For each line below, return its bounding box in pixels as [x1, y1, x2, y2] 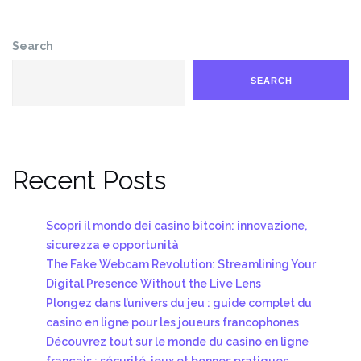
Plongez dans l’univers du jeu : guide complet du [46, 296, 312, 309]
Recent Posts [12, 164, 166, 195]
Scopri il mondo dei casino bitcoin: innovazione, [46, 218, 307, 232]
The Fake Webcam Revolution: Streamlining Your [46, 257, 316, 271]
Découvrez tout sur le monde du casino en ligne [46, 334, 309, 348]
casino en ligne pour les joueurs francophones [46, 315, 299, 329]
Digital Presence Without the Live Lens [46, 276, 261, 290]
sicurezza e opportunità [46, 238, 179, 251]
